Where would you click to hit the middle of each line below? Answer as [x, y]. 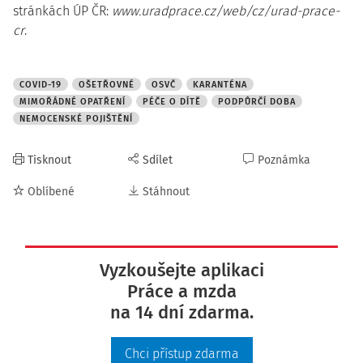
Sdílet [158, 160]
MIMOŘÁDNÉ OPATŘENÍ [73, 102]
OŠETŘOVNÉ [107, 85]
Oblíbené [51, 192]
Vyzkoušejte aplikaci [181, 270]
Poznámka [284, 160]
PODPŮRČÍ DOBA [257, 102]
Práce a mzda [181, 291]
